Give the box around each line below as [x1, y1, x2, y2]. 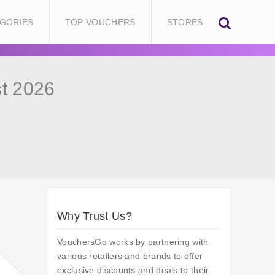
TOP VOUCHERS [64, 17, 136, 27]
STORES [166, 17, 203, 27]
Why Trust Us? [57, 210, 132, 223]
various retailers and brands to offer [57, 251, 203, 261]
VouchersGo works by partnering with [57, 237, 209, 247]
